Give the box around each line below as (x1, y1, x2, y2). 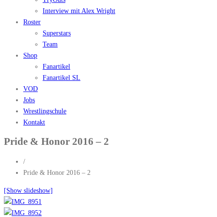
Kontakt (23, 119, 45, 126)
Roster (23, 18, 41, 26)
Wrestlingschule (23, 108, 66, 115)
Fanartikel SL (43, 74, 80, 81)
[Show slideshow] (4, 186, 53, 194)
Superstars (43, 30, 71, 37)
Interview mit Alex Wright (43, 7, 115, 15)
